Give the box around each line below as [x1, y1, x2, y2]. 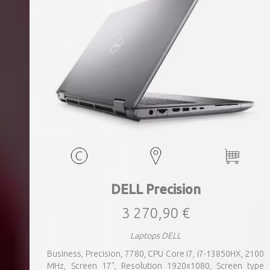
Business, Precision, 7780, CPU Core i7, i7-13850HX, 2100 [47, 249, 265, 259]
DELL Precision [111, 182, 201, 196]
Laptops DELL [130, 231, 181, 240]
